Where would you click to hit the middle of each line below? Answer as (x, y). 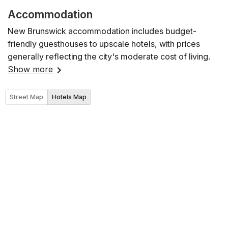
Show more (30, 69)
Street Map (26, 97)
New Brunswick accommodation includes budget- (102, 31)
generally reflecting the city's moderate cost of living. (109, 57)
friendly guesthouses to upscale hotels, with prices (104, 44)
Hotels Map (69, 97)
